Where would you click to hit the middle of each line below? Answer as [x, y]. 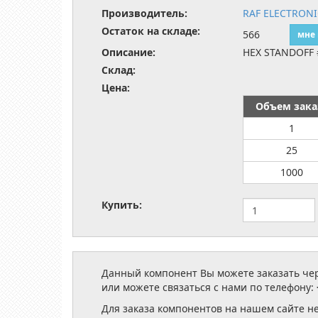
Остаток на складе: [151, 31]
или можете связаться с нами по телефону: [209, 287]
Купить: [122, 205]
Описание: [128, 52]
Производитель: [144, 13]
